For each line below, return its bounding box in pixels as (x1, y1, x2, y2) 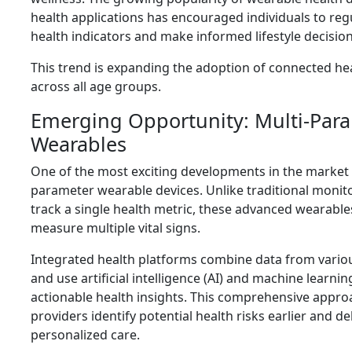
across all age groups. (31, 77, 161, 95)
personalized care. (31, 325, 140, 343)
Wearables (31, 130, 126, 157)
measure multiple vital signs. (31, 218, 200, 236)
